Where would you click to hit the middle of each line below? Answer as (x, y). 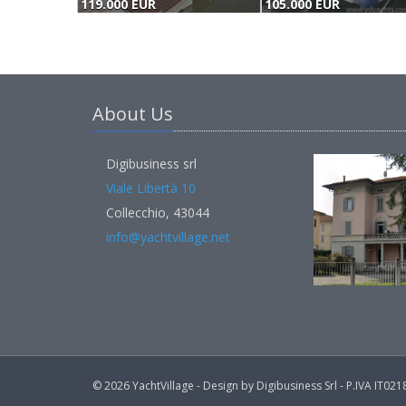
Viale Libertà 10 (151, 188)
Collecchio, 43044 (158, 213)
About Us (133, 114)
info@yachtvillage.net (168, 237)
